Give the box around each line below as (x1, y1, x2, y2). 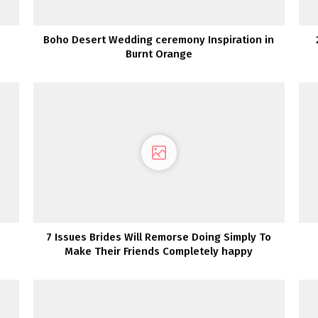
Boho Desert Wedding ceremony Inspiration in (43, 33, 275, 46)
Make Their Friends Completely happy (65, 245, 253, 258)
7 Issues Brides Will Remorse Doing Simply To (46, 231, 272, 244)
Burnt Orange (125, 47, 192, 60)
